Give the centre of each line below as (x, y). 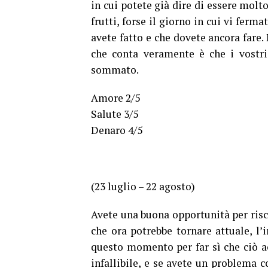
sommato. (115, 70)
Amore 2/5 (115, 98)
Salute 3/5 (115, 114)
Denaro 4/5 (117, 130)
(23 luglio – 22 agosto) (143, 187)
